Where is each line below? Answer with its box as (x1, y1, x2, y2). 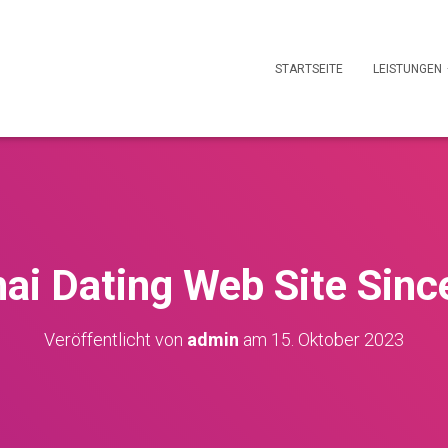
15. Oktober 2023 (271, 329, 404, 351)
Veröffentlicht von (44, 329, 187, 351)
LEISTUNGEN (373, 62, 445, 77)
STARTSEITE (275, 62, 343, 77)
